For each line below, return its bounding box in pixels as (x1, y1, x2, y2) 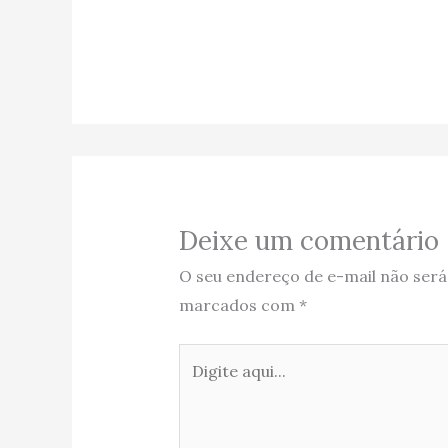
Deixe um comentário (178, 224, 439, 258)
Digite (177, 347, 224, 368)
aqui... (177, 376, 222, 397)
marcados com (178, 295, 299, 316)
